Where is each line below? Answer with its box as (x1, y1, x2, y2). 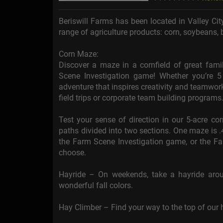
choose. (59, 148, 86, 158)
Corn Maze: (59, 49, 99, 59)
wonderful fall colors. (59, 181, 133, 191)
